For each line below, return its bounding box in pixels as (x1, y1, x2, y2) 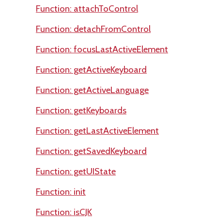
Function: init (36, 186, 86, 197)
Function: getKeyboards (36, 105, 126, 116)
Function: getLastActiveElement (36, 125, 159, 136)
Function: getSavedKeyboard (36, 145, 147, 156)
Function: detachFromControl (36, 23, 151, 34)
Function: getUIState (36, 166, 116, 177)
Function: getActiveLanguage (36, 84, 149, 95)
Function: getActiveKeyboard (36, 64, 147, 75)
